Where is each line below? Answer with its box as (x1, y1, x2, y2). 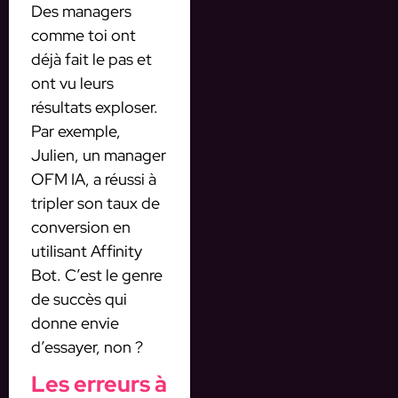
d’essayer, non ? (31, 336, 143, 357)
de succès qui (31, 288, 127, 309)
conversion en (31, 216, 131, 237)
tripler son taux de (31, 192, 160, 213)
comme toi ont (31, 24, 136, 45)
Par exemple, (31, 120, 121, 141)
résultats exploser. (31, 96, 158, 117)
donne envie (31, 312, 119, 333)
